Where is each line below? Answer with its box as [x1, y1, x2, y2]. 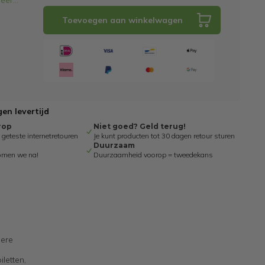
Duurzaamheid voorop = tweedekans [93, 150, 213, 159]
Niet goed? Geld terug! [93, 122, 186, 131]
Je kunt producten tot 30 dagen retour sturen [93, 131, 235, 140]
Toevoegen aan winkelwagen [62, 15, 183, 25]
